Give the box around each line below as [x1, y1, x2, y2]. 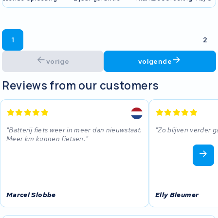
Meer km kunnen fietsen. [6, 134, 86, 144]
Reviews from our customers [2, 78, 159, 93]
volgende [138, 56, 172, 66]
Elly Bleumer [155, 190, 199, 199]
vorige [46, 56, 70, 66]
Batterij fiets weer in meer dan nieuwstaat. [9, 126, 143, 135]
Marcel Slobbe [6, 190, 56, 199]
